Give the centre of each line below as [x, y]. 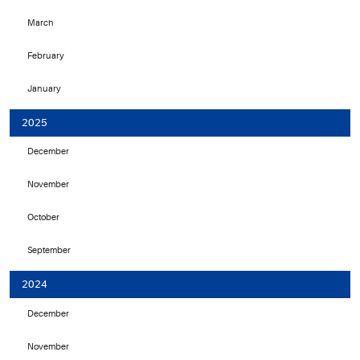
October [43, 218]
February [45, 56]
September [49, 251]
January [44, 89]
